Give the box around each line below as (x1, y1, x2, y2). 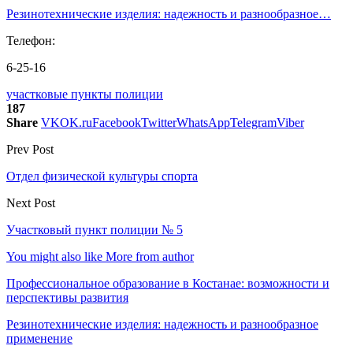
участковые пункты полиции (6, 87, 163, 101)
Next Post (6, 195, 55, 210)
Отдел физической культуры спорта (6, 169, 198, 183)
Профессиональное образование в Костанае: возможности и (6, 276, 329, 290)
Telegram (230, 115, 277, 129)
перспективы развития (6, 290, 128, 304)
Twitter (141, 115, 176, 129)
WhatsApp (176, 115, 230, 129)
